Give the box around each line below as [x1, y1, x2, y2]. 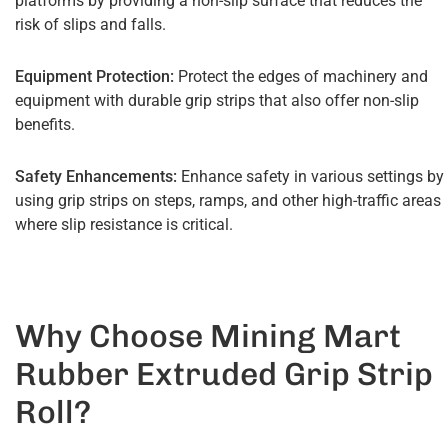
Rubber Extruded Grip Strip [15, 355, 433, 393]
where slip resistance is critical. [15, 215, 233, 234]
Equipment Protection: [15, 67, 174, 86]
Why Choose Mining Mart [15, 317, 401, 355]
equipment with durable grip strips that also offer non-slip [15, 91, 419, 110]
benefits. [15, 115, 75, 134]
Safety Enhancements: [15, 167, 177, 186]
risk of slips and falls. [15, 15, 166, 34]
